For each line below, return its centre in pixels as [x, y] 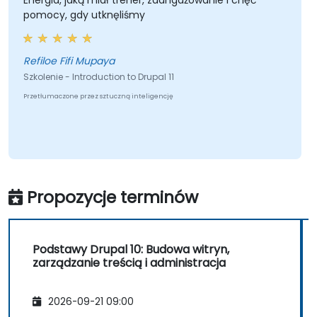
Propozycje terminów [113, 197]
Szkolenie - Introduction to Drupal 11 [98, 77]
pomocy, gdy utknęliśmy [84, 15]
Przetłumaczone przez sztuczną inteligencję [98, 97]
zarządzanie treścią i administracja [129, 263]
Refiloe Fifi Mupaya [69, 61]
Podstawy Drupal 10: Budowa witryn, [131, 250]
